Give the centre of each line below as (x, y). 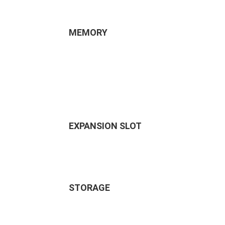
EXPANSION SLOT (105, 126)
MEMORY (88, 32)
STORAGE (89, 188)
